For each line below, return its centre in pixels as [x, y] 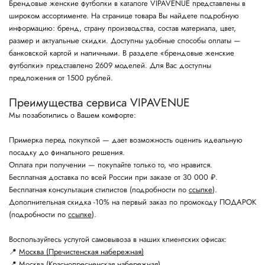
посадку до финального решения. [67, 152]
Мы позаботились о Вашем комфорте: [72, 115]
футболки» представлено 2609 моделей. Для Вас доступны [110, 65]
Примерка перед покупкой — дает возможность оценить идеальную [126, 140]
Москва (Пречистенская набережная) [81, 252]
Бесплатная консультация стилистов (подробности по [99, 190]
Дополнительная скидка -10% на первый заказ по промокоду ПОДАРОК [132, 202]
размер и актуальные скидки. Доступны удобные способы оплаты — [125, 41]
